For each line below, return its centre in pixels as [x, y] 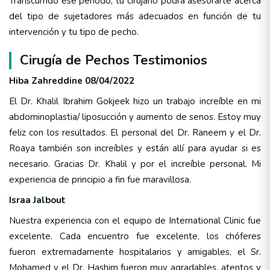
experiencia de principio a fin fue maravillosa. [100, 179]
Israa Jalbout [37, 200]
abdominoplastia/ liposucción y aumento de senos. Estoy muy [135, 117]
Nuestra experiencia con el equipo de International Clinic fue [135, 220]
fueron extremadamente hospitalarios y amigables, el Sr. [135, 252]
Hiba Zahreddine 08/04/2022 [72, 80]
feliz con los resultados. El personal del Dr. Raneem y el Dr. [135, 132]
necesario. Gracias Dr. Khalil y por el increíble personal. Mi [135, 164]
